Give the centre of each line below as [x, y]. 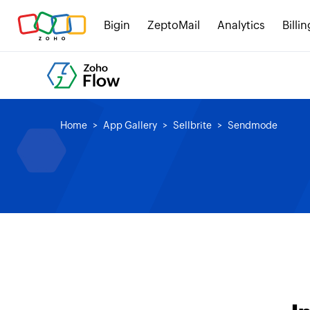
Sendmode [253, 125]
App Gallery [130, 125]
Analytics [241, 25]
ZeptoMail [174, 25]
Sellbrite [192, 125]
